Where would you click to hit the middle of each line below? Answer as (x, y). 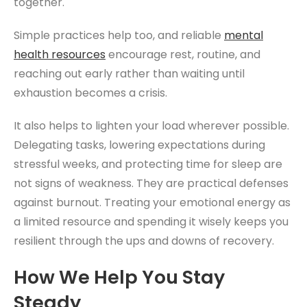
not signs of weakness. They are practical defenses (151, 183)
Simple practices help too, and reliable (119, 35)
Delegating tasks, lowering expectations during (139, 145)
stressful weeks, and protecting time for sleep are (148, 164)
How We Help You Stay (119, 277)
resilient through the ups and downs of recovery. (144, 241)
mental (244, 35)
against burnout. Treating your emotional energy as (152, 202)
